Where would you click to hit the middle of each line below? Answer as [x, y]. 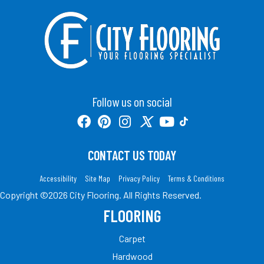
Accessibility [58, 178]
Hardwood [132, 256]
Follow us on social [132, 101]
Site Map [98, 178]
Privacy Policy [139, 178]
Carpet [132, 238]
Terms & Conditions [196, 178]
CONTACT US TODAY [132, 155]
